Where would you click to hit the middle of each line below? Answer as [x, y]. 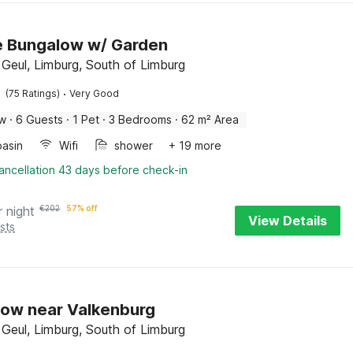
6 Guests [40, 119]
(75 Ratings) [33, 93]
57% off [82, 208]
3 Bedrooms [141, 119]
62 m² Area [210, 119]
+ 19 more [195, 145]
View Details [288, 221]
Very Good [95, 93]
